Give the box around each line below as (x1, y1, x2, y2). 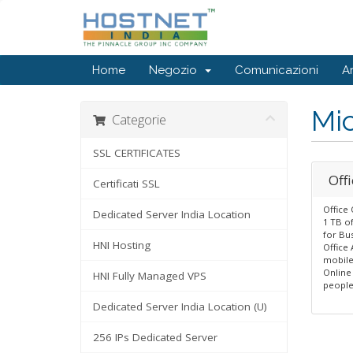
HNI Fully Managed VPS (93, 269, 206, 283)
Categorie (106, 110, 166, 128)
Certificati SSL (93, 176, 160, 191)
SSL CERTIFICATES (93, 146, 180, 160)
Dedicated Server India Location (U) (93, 299, 267, 314)
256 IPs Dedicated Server (93, 330, 217, 344)
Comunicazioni (235, 63, 318, 77)
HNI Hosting (93, 238, 150, 252)
